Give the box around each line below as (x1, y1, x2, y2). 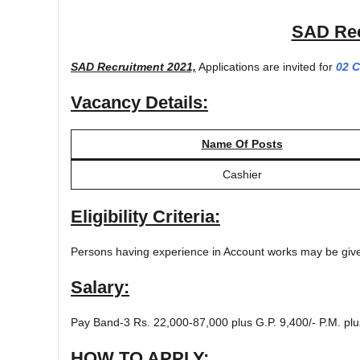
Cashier (222, 167, 262, 181)
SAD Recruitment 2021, (71, 59, 196, 73)
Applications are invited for (196, 59, 336, 73)
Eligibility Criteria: (71, 206, 220, 227)
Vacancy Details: (71, 92, 208, 112)
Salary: (71, 276, 129, 297)
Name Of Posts (201, 137, 283, 150)
